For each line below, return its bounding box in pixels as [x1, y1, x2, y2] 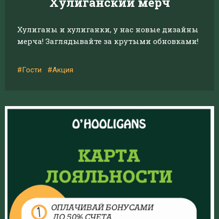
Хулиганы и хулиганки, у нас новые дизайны [17, 24, 198, 34]
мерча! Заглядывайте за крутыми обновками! [17, 36, 198, 46]
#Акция [47, 66, 73, 74]
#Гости [17, 66, 42, 74]
